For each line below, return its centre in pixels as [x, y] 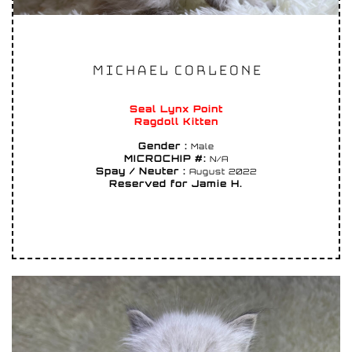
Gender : [163, 146]
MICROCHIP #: [165, 159]
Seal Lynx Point [176, 109]
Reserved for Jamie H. [176, 184]
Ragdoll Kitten [176, 122]
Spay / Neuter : [141, 171]
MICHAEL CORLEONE [176, 71]
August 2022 [221, 172]
